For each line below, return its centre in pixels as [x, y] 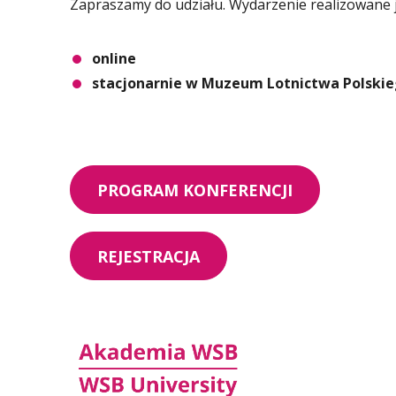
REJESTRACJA [148, 256]
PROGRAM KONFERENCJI [195, 190]
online [114, 58]
